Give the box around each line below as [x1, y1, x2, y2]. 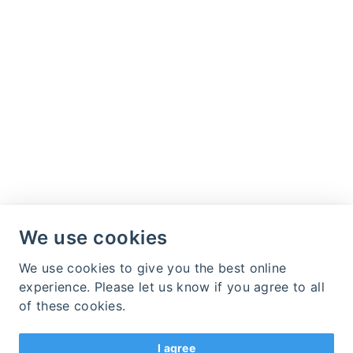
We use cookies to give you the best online [19, 260, 287, 276]
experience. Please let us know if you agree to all [19, 279, 325, 295]
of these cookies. [19, 298, 126, 314]
